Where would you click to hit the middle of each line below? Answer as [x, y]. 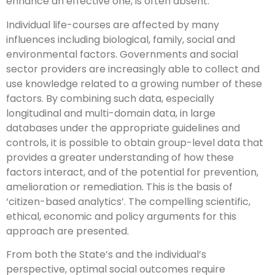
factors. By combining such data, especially [110, 98]
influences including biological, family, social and [121, 39]
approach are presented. [68, 231]
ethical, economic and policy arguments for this [121, 216]
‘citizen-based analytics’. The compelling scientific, [128, 201]
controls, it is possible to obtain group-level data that [135, 142]
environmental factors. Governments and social [122, 54]
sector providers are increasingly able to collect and [133, 69]
